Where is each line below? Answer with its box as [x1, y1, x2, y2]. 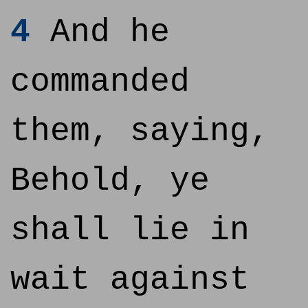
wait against [10, 261, 250, 298]
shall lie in [10, 212, 250, 249]
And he [30, 14, 170, 51]
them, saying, [10, 113, 269, 150]
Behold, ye [10, 162, 210, 199]
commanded [10, 63, 190, 100]
